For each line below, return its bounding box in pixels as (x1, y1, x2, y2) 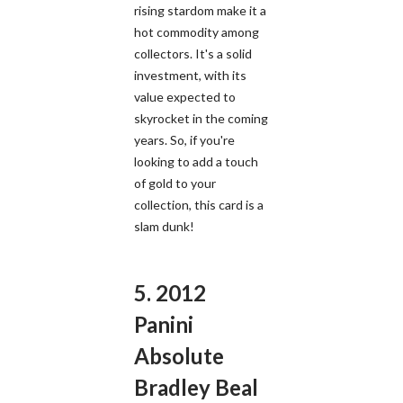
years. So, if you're (134, 131, 235, 148)
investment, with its (134, 67, 246, 83)
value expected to (134, 88, 236, 104)
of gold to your (134, 175, 216, 191)
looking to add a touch (134, 153, 258, 169)
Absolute (134, 342, 224, 369)
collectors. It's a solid (134, 45, 252, 61)
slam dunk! (134, 218, 194, 234)
